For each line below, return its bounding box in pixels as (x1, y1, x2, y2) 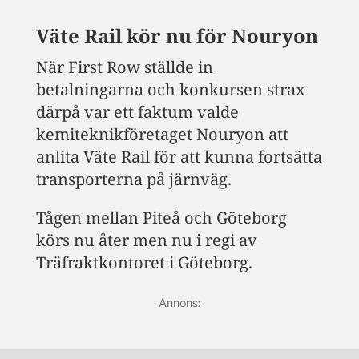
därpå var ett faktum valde (35, 100, 239, 123)
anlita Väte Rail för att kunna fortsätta (35, 145, 322, 167)
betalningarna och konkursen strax (35, 78, 305, 100)
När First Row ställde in (35, 55, 213, 78)
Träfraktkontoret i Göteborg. (35, 251, 252, 273)
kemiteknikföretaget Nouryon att (35, 123, 288, 145)
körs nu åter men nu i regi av (35, 228, 257, 251)
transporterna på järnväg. (35, 167, 232, 190)
